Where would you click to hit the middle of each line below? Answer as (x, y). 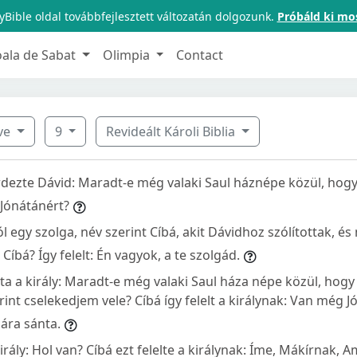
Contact (200, 55)
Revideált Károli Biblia (173, 131)
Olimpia (127, 55)
